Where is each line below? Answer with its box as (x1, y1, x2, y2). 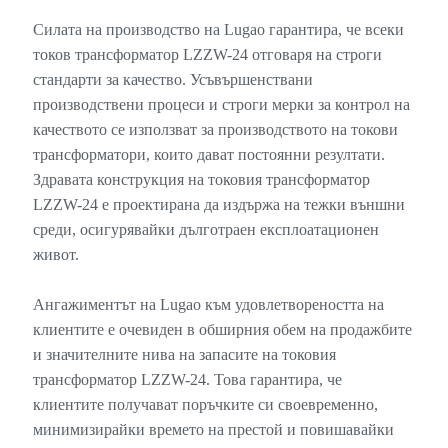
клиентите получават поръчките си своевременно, (32, 395, 378, 413)
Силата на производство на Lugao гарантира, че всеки (32, 20, 404, 38)
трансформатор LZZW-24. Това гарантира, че (32, 370, 342, 388)
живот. (32, 245, 79, 263)
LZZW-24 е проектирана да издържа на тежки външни (32, 195, 405, 213)
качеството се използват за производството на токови (32, 120, 398, 138)
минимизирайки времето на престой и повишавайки (32, 420, 394, 438)
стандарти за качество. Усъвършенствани (32, 70, 313, 88)
